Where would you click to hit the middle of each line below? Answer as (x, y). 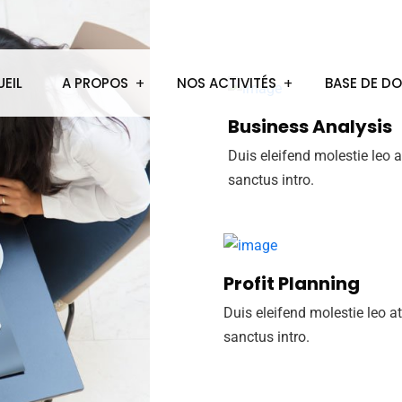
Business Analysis (310, 127)
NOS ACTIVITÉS (227, 83)
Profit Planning (291, 283)
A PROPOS (95, 83)
